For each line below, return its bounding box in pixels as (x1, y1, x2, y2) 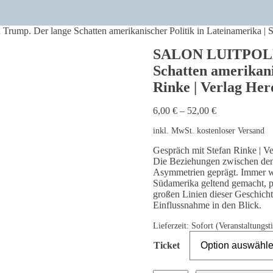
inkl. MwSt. (152, 125, 194, 135)
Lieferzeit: (152, 220, 191, 230)
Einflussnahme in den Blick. (152, 199, 261, 210)
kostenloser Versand (196, 125, 264, 135)
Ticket (153, 239, 180, 250)
